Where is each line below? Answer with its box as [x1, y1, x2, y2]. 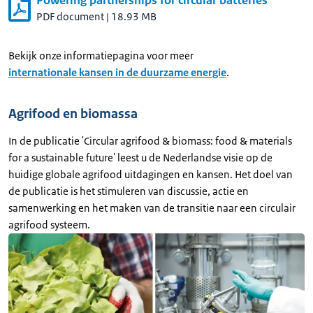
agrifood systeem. [8, 218, 92, 232]
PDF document [36, 10, 104, 24]
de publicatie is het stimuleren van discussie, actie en [8, 184, 249, 198]
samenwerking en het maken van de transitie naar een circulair [8, 201, 296, 215]
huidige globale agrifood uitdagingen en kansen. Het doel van [8, 168, 293, 182]
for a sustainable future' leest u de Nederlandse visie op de [8, 151, 272, 165]
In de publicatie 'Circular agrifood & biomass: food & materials [8, 134, 292, 148]
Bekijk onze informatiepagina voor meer [8, 49, 194, 63]
